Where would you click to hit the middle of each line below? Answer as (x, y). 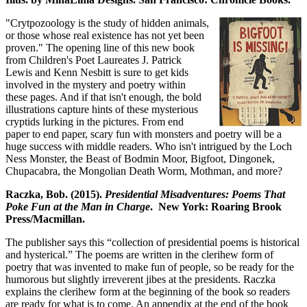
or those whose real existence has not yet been (105, 35)
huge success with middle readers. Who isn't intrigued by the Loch (149, 146)
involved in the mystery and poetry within (96, 84)
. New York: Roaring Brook (216, 206)
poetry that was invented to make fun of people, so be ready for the (150, 267)
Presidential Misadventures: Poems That (195, 194)
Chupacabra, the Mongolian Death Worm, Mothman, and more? (144, 171)
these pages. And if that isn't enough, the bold (103, 97)
